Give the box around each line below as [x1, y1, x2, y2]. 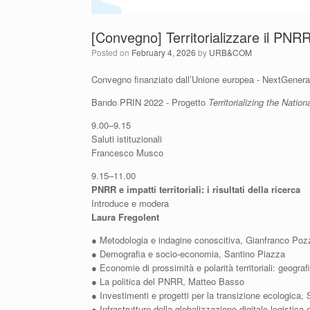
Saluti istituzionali [91, 132, 162, 145]
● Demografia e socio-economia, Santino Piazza [91, 247, 285, 260]
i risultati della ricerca [207, 183, 300, 196]
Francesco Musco [91, 146, 163, 159]
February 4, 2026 [131, 46, 196, 58]
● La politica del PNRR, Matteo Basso [91, 275, 244, 288]
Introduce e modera [91, 197, 169, 210]
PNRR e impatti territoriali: [91, 183, 207, 196]
